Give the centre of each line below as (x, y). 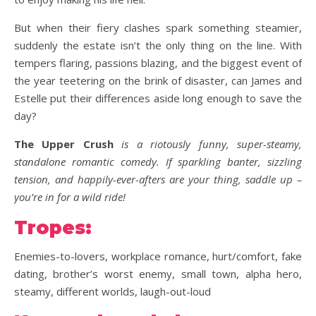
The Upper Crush (64, 144)
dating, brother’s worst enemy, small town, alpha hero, (158, 274)
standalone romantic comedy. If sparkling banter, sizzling (158, 162)
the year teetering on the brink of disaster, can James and (158, 80)
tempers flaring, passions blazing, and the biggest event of (158, 63)
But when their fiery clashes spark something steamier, (158, 28)
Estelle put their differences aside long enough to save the (158, 98)
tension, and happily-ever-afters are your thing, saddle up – (158, 179)
